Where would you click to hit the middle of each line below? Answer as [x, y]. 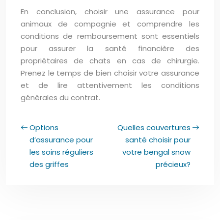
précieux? [173, 164]
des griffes [49, 164]
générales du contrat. [60, 97]
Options [44, 127]
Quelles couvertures [154, 127]
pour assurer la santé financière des [110, 48]
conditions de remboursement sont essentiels [110, 36]
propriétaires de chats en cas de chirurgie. [110, 60]
